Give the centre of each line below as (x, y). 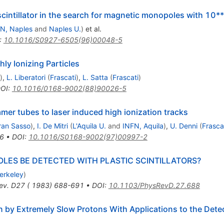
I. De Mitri (52, 126)
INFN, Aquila (143, 126)
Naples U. (65, 29)
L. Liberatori (26, 77)
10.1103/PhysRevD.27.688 (154, 185)
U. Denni (183, 126)
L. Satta (95, 77)
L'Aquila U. (89, 126)
